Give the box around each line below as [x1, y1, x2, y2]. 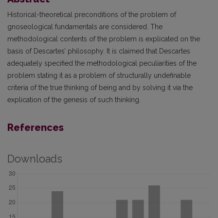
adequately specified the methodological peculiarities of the [7, 59, 197, 67]
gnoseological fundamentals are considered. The [7, 22, 163, 31]
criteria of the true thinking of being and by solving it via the [7, 83, 193, 91]
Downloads [7, 152, 62, 165]
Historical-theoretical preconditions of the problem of [7, 10, 176, 18]
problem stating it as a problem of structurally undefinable [7, 71, 191, 79]
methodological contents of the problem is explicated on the [7, 35, 200, 43]
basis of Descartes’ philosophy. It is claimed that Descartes [7, 47, 190, 55]
